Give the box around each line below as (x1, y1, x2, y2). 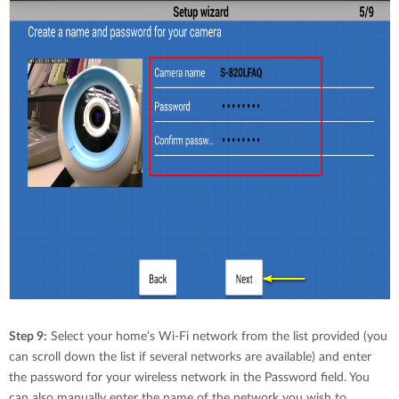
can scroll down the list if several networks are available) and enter (9, 351, 371, 363)
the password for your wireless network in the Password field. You (9, 371, 370, 384)
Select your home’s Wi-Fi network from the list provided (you (47, 330, 387, 343)
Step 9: (9, 330, 47, 343)
